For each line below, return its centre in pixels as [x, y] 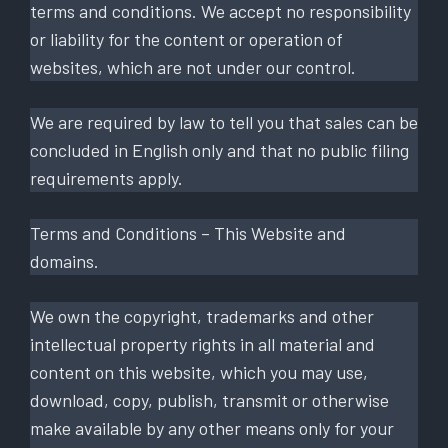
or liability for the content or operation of [186, 38]
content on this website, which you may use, [199, 371]
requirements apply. [110, 177]
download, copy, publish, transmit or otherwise [209, 399]
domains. [64, 260]
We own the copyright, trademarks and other [202, 315]
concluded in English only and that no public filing [219, 149]
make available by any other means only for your [212, 427]
